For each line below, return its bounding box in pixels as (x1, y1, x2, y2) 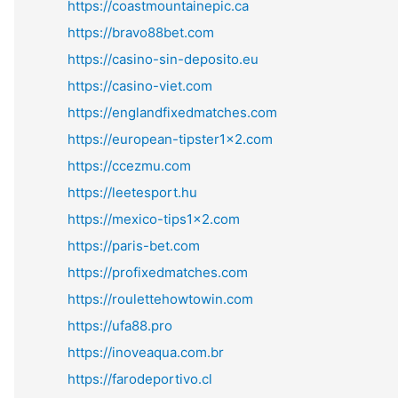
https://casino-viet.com (68, 77, 212, 94)
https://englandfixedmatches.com (68, 104, 277, 121)
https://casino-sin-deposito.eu (68, 51, 259, 68)
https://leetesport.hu (68, 184, 197, 201)
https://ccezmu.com (68, 157, 191, 174)
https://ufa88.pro (68, 317, 172, 334)
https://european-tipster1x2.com (68, 131, 273, 147)
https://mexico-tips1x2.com (68, 211, 240, 227)
